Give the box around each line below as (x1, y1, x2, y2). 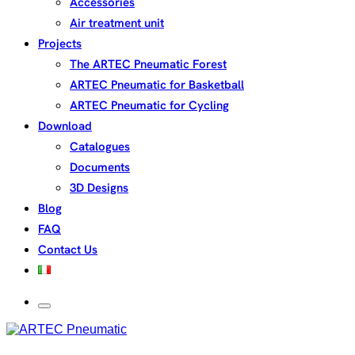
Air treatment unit (70, 15, 164, 31)
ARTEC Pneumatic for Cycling (70, 97, 229, 113)
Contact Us (38, 242, 97, 258)
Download (38, 118, 92, 134)
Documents (70, 159, 130, 175)
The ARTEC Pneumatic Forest (70, 56, 227, 72)
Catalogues (70, 139, 130, 155)
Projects (38, 36, 82, 52)
